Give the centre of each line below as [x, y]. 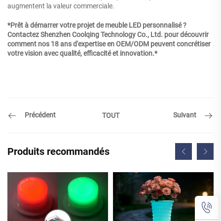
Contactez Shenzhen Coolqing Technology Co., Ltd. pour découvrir [108, 34]
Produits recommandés [58, 151]
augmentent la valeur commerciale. [61, 6]
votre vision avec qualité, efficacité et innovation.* [82, 53]
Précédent [40, 115]
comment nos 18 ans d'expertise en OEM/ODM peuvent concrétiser [109, 44]
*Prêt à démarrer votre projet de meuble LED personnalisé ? [97, 25]
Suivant [185, 115]
